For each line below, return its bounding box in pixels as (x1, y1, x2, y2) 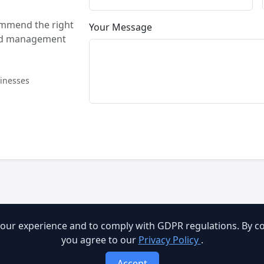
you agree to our (61, 233, 138, 246)
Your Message (88, 21, 152, 34)
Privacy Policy (138, 233, 201, 246)
